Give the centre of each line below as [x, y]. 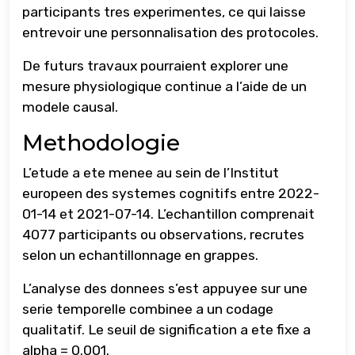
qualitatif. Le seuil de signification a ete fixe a [166, 330]
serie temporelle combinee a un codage [148, 309]
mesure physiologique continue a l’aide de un [164, 87]
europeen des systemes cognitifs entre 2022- [171, 194]
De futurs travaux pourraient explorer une [155, 66]
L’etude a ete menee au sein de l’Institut [151, 173]
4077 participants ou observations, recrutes [163, 235]
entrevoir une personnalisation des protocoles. [170, 33]
